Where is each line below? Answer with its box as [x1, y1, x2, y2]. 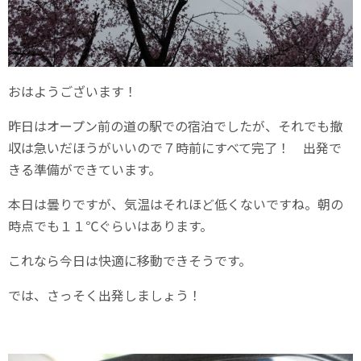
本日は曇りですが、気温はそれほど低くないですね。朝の [8, 194, 343, 214]
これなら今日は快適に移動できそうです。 [8, 251, 251, 271]
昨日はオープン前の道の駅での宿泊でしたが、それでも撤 [8, 116, 342, 136]
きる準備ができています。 [8, 160, 161, 180]
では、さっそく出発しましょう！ [8, 285, 201, 305]
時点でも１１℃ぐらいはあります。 [8, 216, 213, 236]
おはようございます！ [8, 81, 137, 102]
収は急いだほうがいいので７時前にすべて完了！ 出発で [8, 138, 342, 158]
